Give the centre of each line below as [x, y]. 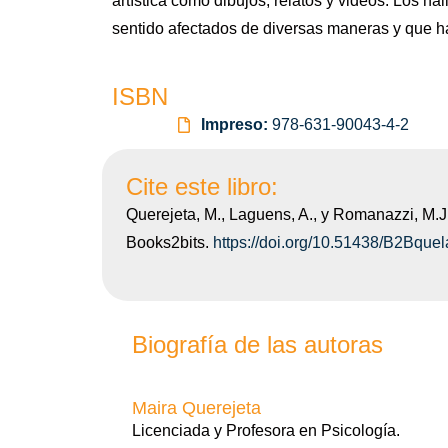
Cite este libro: [202, 186]
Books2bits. [169, 242]
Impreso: [236, 124]
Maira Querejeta [196, 408]
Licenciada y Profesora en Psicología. [266, 430]
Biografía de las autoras [257, 344]
